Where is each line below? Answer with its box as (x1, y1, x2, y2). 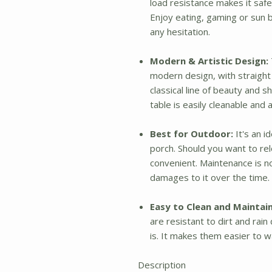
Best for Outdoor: (150, 127, 233, 140)
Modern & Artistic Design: (150, 55, 268, 67)
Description (138, 259, 186, 271)
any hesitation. (150, 25, 210, 38)
